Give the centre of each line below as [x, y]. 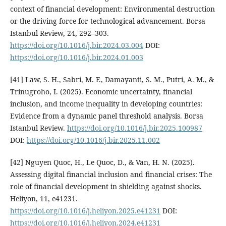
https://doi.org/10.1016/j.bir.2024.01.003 [76, 57]
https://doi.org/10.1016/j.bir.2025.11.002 [93, 140]
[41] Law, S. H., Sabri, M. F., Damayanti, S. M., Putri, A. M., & [112, 79]
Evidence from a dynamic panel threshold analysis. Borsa [106, 116]
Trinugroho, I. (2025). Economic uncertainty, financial [101, 91]
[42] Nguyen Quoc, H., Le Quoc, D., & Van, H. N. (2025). [102, 162]
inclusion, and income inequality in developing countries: [106, 103]
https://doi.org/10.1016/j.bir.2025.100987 [134, 128]
